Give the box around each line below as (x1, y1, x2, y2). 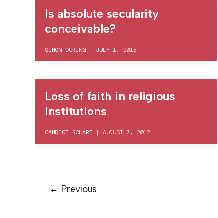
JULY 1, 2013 (96, 45, 137, 54)
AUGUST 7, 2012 (103, 128, 150, 136)
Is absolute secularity (45, 6, 159, 20)
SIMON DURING (45, 45, 86, 54)
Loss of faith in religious (45, 89, 175, 103)
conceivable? (45, 21, 116, 36)
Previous (58, 183, 97, 195)
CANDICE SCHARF (45, 128, 92, 136)
